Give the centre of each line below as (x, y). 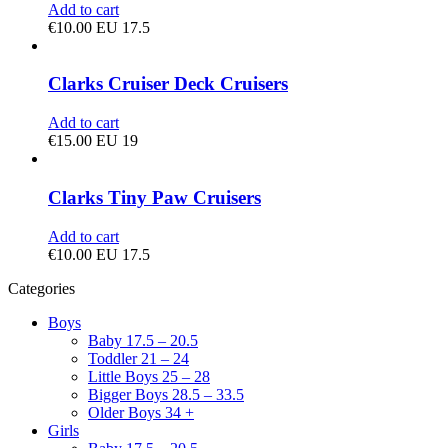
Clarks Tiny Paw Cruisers (154, 197)
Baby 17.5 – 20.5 (143, 340)
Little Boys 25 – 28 (149, 376)
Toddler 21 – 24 (138, 358)
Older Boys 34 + (141, 412)
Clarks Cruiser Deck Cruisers (168, 84)
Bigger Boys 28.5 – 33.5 (166, 394)
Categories (41, 288)
